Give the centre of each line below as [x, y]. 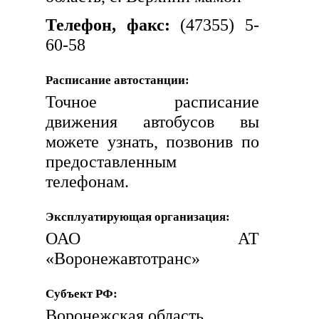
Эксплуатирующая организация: [138, 217]
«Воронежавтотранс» [123, 258]
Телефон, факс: [108, 25]
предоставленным [111, 161]
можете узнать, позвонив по [152, 141]
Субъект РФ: [82, 294]
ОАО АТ [152, 238]
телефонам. [87, 181]
